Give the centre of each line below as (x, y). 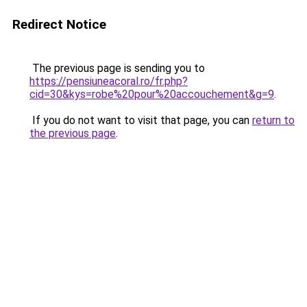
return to (273, 120)
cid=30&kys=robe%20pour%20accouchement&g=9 (152, 94)
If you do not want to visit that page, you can (141, 120)
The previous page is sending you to (117, 68)
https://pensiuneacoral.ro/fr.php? (109, 81)
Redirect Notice (59, 24)
